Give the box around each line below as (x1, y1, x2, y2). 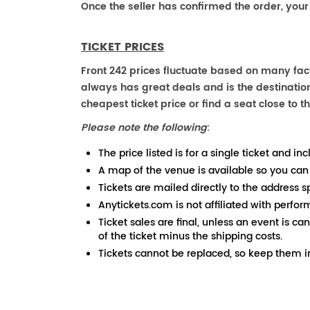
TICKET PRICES (81, 38, 164, 56)
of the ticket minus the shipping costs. (98, 228, 282, 244)
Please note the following (81, 120, 207, 136)
